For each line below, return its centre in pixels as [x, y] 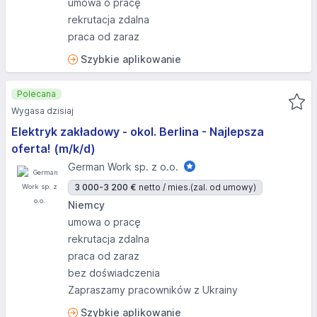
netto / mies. [165, 187]
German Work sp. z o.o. [123, 167]
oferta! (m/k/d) [53, 149]
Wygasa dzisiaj [42, 111]
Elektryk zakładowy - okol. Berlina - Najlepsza [138, 132]
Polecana [36, 94]
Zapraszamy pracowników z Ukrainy [153, 290]
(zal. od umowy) [223, 187]
